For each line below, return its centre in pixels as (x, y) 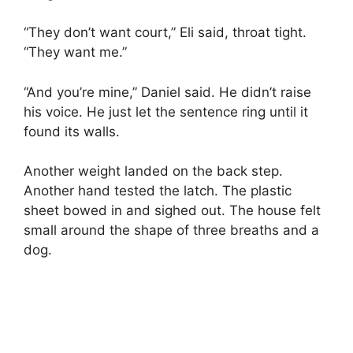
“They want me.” (75, 52)
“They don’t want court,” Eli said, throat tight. (165, 33)
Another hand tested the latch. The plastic (158, 191)
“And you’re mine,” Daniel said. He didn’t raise (167, 92)
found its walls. (72, 131)
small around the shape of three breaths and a (171, 230)
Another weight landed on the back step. (153, 171)
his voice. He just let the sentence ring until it (166, 111)
